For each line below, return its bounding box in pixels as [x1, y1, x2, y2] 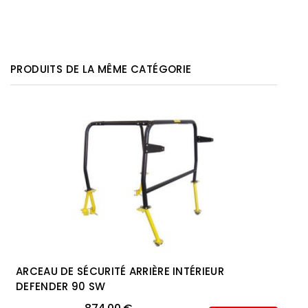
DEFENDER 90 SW [16, 279, 106, 294]
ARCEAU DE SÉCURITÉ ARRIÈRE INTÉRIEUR [16, 264, 224, 279]
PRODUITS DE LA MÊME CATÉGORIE [10, 62, 192, 77]
